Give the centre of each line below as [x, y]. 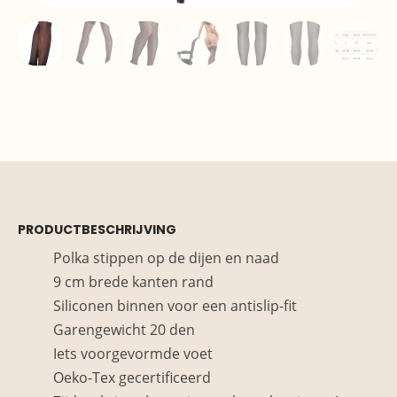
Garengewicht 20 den [124, 329]
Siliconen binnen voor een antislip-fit [175, 305]
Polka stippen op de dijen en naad [166, 257]
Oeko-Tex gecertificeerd [132, 377]
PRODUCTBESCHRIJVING [97, 229]
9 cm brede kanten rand [133, 281]
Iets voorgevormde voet [133, 353]
